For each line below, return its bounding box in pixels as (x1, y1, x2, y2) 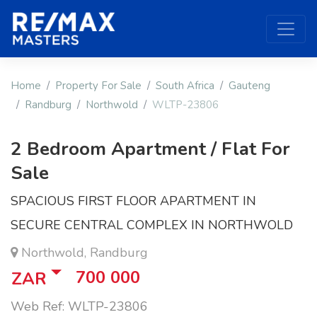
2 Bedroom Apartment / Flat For (11, 137, 290, 162)
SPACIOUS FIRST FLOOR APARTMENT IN (11, 192, 256, 210)
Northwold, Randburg (18, 244, 148, 262)
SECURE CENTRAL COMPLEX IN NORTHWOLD (11, 217, 293, 234)
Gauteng (229, 79, 270, 93)
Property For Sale (55, 79, 142, 93)
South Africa (156, 79, 214, 93)
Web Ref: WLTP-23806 (11, 298, 148, 316)
